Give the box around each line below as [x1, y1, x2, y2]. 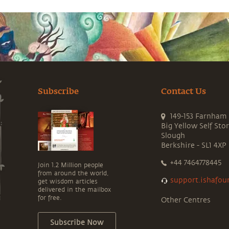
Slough [161, 131, 186, 140]
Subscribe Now [50, 218, 104, 226]
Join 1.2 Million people [37, 161, 103, 169]
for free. [37, 194, 62, 201]
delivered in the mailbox [37, 186, 111, 193]
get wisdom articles [37, 177, 98, 185]
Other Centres [161, 196, 211, 204]
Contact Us [161, 87, 207, 96]
